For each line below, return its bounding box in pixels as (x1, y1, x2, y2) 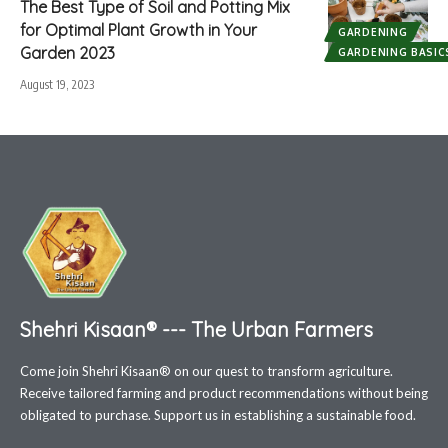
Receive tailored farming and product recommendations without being (20, 385, 428, 402)
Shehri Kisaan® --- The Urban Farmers (20, 317, 373, 343)
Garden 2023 (20, 42, 115, 63)
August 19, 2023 (20, 76, 94, 92)
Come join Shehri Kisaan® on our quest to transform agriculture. (20, 363, 393, 380)
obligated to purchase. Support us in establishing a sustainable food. (20, 407, 416, 424)
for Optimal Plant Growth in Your (20, 19, 257, 40)
